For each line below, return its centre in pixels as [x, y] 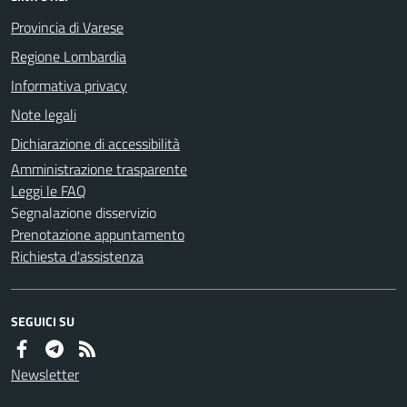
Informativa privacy [69, 85]
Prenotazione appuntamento [98, 234]
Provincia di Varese [67, 27]
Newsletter [45, 374]
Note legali [44, 114]
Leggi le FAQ [49, 190]
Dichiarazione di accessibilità [95, 143]
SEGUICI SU [43, 321]
